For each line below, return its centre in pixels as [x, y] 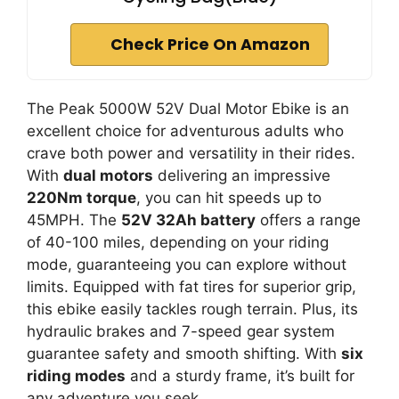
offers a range [308, 220]
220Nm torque [81, 197]
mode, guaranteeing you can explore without [187, 264]
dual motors [108, 175]
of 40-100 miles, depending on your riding [178, 242]
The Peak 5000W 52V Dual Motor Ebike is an [188, 108]
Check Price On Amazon [210, 44]
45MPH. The [74, 220]
